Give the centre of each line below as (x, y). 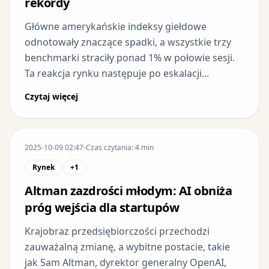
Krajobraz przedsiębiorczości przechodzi (117, 231)
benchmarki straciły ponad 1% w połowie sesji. (130, 57)
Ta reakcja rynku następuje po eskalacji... (117, 73)
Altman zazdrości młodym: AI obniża (128, 190)
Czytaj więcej (51, 96)
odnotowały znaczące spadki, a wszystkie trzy (128, 42)
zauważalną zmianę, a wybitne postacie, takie (127, 246)
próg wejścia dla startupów (102, 207)
